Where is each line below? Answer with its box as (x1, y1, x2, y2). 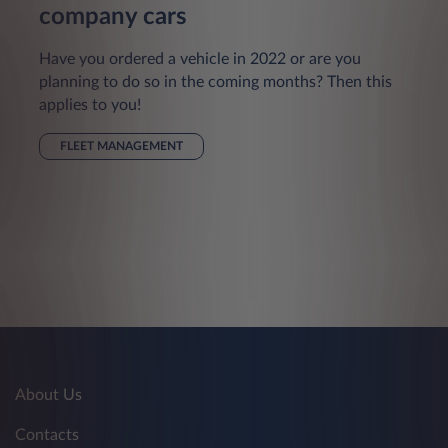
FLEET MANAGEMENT (60, 140, 183, 153)
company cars (39, 5, 187, 30)
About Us (15, 387, 82, 404)
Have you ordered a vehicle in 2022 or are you (39, 51, 361, 68)
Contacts (15, 427, 79, 444)
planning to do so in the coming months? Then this (39, 74, 392, 91)
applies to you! (39, 97, 141, 114)
